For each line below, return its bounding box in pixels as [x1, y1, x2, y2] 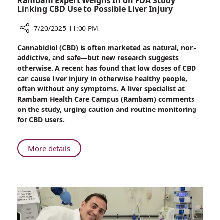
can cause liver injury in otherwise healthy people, [17, 74, 187, 83]
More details [28, 143, 70, 154]
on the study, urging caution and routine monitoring [17, 105, 196, 114]
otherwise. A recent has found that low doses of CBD [17, 63, 196, 73]
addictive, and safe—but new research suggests [17, 53, 179, 63]
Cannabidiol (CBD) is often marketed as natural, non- [17, 43, 196, 53]
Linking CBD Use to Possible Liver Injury [17, 3, 173, 15]
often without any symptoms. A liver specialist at [17, 84, 185, 94]
